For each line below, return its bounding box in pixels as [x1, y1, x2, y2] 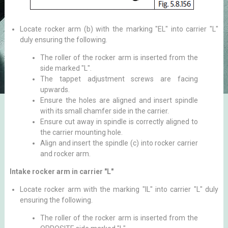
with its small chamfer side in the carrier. [40, 107, 169, 115]
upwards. [40, 85, 70, 94]
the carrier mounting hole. [40, 128, 123, 136]
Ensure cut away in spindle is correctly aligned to [40, 118, 198, 126]
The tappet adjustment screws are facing [40, 75, 198, 83]
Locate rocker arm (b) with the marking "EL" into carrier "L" [19, 25, 219, 33]
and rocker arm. [40, 150, 91, 158]
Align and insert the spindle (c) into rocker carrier [40, 139, 198, 147]
